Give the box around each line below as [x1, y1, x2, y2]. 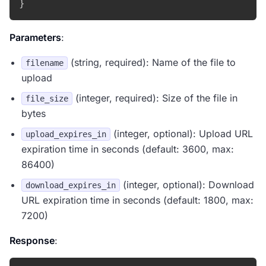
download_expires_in [26, 180, 116, 190]
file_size [26, 94, 68, 103]
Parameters [9, 31, 61, 43]
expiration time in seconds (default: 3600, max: [21, 143, 234, 155]
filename [26, 58, 64, 68]
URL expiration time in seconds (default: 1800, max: [21, 194, 254, 206]
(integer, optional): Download [120, 179, 254, 191]
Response [9, 235, 55, 246]
